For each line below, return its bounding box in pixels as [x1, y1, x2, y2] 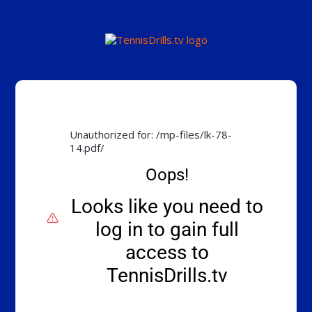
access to [125, 241, 210, 265]
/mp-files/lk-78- [156, 127, 233, 141]
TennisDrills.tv [107, 264, 228, 288]
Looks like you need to [71, 195, 264, 219]
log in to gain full [95, 218, 240, 242]
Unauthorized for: [70, 127, 157, 141]
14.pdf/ [70, 141, 105, 155]
